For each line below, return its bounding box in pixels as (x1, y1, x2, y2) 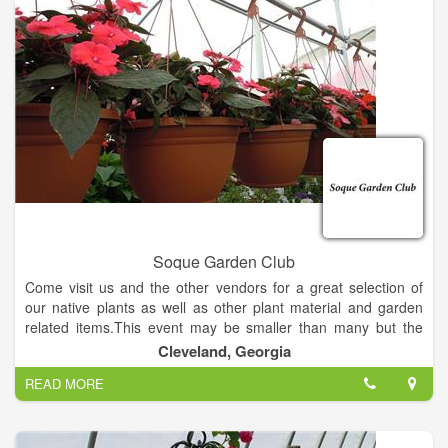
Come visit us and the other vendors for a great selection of (25, 277, 423, 298)
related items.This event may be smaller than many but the (25, 317, 423, 338)
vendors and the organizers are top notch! (25, 337, 291, 358)
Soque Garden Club (153, 250, 295, 274)
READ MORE (25, 374, 104, 394)
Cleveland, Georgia (157, 340, 291, 363)
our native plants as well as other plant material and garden (25, 297, 423, 318)
